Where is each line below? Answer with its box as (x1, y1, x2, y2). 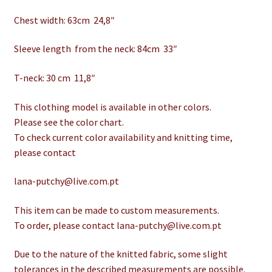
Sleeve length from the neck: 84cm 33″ (13, 42, 177, 55)
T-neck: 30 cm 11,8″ (13, 71, 95, 84)
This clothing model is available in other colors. (13, 100, 211, 113)
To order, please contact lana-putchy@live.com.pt (13, 219, 222, 231)
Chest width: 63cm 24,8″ (13, 13, 115, 26)
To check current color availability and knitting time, (13, 131, 233, 143)
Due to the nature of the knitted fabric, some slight (13, 248, 228, 260)
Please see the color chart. (13, 115, 124, 128)
